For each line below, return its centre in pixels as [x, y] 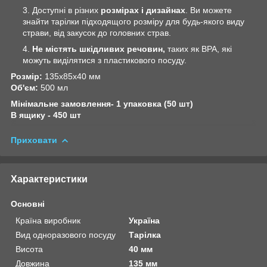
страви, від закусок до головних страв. [97, 32]
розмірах [120, 10]
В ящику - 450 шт [46, 115]
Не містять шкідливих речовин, [99, 49]
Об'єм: [26, 87]
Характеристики [49, 179]
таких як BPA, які [198, 49]
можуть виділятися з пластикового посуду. [105, 60]
